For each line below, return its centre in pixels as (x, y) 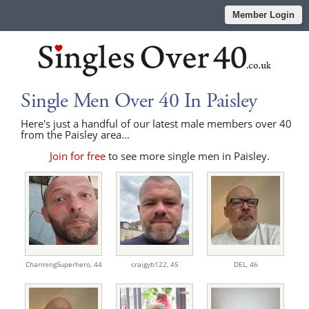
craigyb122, (150, 264)
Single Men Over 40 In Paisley (139, 101)
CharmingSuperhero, (59, 264)
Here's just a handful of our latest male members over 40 (156, 123)
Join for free (78, 156)
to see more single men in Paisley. (188, 156)
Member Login (263, 15)
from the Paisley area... (75, 134)
